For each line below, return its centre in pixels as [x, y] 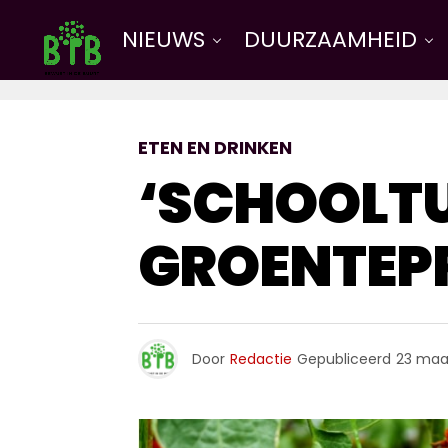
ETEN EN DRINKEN [214, 147]
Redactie [260, 359]
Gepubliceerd [343, 359]
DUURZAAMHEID [330, 39]
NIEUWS [163, 39]
